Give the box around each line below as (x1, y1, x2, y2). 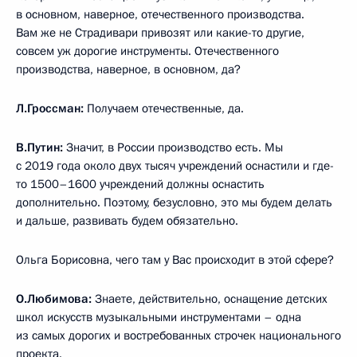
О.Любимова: (16, 290, 92, 307)
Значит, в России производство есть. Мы (63, 139, 283, 155)
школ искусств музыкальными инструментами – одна (16, 308, 301, 325)
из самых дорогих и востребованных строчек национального (16, 327, 341, 343)
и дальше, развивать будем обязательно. (16, 212, 238, 229)
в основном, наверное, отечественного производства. (16, 6, 304, 22)
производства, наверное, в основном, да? (16, 61, 241, 77)
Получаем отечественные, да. (87, 100, 244, 116)
